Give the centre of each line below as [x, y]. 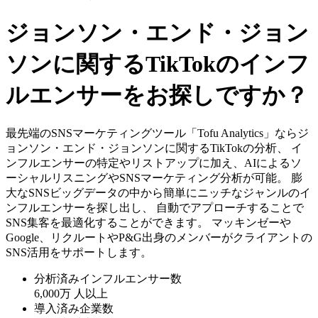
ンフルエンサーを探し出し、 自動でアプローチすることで [155, 208]
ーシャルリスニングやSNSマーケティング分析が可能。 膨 [154, 178]
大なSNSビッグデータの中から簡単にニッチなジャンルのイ [158, 193]
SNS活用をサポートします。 [79, 253]
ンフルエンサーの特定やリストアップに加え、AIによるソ [154, 163]
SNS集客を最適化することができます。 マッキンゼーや [148, 223]
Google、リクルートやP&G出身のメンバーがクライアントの [159, 238]
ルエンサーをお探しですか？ [157, 95]
